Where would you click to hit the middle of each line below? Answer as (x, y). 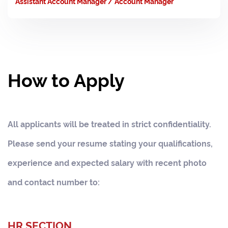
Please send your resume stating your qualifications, (110, 143)
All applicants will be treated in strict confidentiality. (109, 123)
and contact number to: (54, 181)
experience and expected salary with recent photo (107, 162)
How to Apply (66, 79)
